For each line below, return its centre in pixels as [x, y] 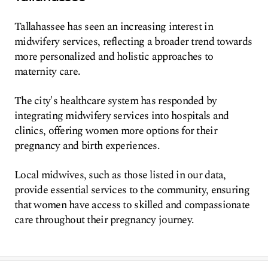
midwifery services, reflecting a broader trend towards [133, 42]
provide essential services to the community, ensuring [132, 190]
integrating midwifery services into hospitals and [122, 116]
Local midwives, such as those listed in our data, [120, 175]
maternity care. [48, 71]
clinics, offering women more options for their [116, 131]
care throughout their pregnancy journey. [104, 220]
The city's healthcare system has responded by [116, 101]
